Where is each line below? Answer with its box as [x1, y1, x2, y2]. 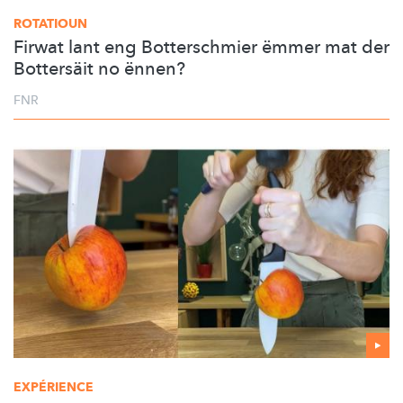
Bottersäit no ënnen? [13, 57, 185, 82]
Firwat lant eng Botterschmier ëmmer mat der [13, 35, 390, 60]
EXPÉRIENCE [13, 378, 94, 396]
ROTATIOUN [13, 15, 87, 33]
